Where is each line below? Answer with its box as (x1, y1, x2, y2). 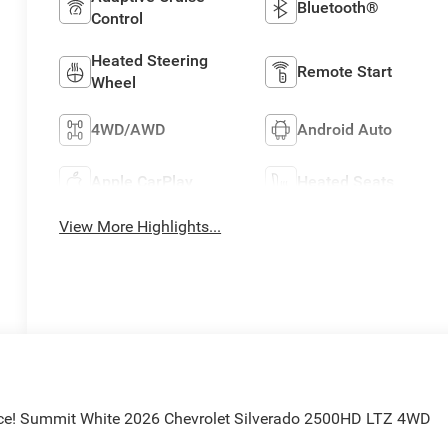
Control (91, 8, 144, 28)
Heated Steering (91, 50, 209, 70)
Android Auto (296, 119, 392, 139)
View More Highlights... (59, 216, 222, 236)
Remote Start (296, 61, 392, 81)
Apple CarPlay (91, 171, 194, 191)
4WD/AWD (91, 119, 166, 139)
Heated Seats (296, 171, 394, 191)
